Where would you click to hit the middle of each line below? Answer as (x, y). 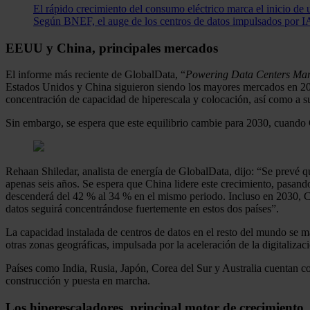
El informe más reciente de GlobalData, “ (95, 75)
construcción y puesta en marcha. (78, 281)
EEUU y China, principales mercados (112, 48)
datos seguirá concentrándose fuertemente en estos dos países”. (142, 209)
